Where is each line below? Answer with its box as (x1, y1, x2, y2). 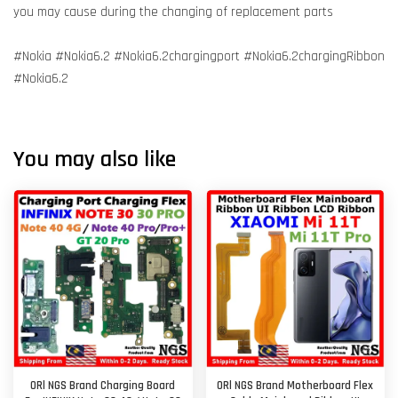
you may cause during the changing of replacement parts (13, 4, 333, 20)
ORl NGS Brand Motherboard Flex (217, 378, 374, 394)
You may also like (13, 145, 176, 174)
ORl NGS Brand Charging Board (30, 378, 176, 394)
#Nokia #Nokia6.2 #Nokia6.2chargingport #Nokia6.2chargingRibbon (13, 48, 385, 65)
